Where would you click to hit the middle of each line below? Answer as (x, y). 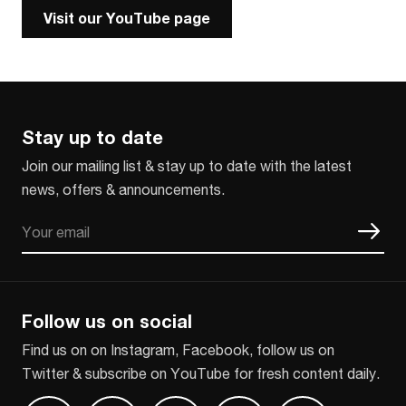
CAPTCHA (58, 261)
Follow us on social (107, 321)
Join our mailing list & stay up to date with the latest (187, 165)
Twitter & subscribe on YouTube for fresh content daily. (201, 373)
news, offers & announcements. (123, 189)
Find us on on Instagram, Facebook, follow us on (178, 349)
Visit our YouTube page (127, 18)
